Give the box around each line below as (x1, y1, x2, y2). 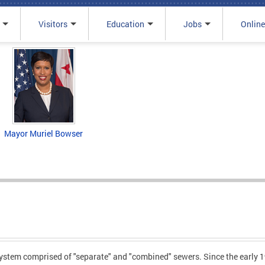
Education (106, 18, 144, 30)
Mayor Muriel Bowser (4, 127, 83, 139)
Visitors (38, 18, 67, 30)
